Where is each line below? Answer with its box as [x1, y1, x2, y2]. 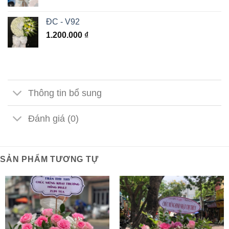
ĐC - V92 [46, 17, 80, 26]
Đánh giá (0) [28, 113, 79, 124]
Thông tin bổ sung [28, 87, 102, 98]
